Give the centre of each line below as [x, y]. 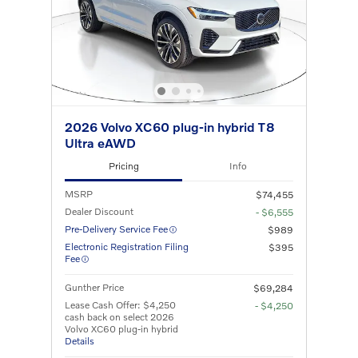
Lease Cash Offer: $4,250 [120, 304]
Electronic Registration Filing [127, 246]
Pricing [123, 166]
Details [80, 340]
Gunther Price [94, 287]
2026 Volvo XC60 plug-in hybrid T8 [170, 126]
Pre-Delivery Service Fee [116, 229]
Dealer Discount [99, 211]
